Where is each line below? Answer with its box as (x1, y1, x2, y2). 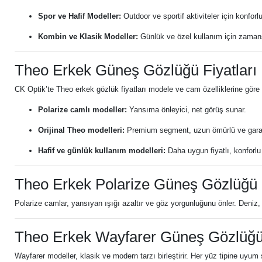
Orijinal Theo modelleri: (38, 126, 125, 135)
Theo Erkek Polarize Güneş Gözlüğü (15, 176, 257, 192)
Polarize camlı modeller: (38, 105, 127, 114)
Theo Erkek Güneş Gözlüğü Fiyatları (15, 62, 257, 78)
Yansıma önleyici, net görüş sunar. (127, 105, 246, 114)
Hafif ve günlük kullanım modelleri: (38, 146, 166, 155)
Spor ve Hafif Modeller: (38, 12, 121, 20)
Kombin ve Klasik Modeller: (38, 32, 138, 41)
